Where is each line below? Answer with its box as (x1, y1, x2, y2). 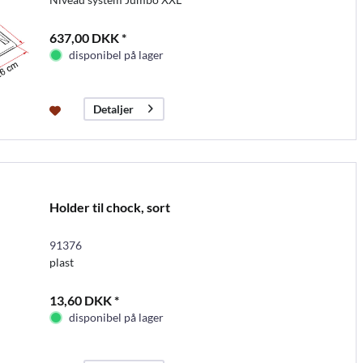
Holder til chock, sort (49, 199, 170, 215)
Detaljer (92, 102, 134, 117)
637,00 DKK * (49, 29, 126, 45)
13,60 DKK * (49, 292, 119, 308)
